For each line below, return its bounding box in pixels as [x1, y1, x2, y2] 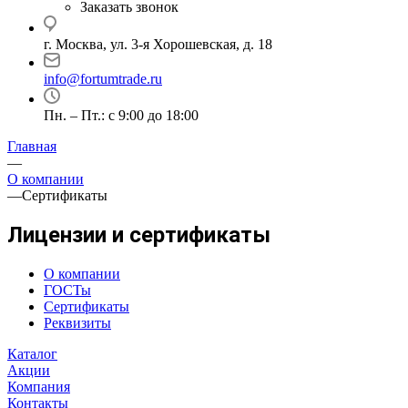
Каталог [7, 345, 57, 362]
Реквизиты [44, 314, 111, 331]
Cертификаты [22, 188, 107, 203]
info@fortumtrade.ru [44, 71, 162, 87]
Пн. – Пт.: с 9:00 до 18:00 [44, 107, 199, 123]
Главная [7, 138, 56, 154]
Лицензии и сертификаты [7, 221, 270, 248]
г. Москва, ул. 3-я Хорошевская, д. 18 [44, 36, 272, 52]
